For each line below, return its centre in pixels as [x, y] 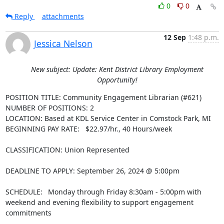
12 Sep [174, 37]
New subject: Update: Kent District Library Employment [117, 69]
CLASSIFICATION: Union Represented [67, 150]
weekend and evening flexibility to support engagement [99, 202]
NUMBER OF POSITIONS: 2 [49, 108]
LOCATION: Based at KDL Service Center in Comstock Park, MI [108, 118]
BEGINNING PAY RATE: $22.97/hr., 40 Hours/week [88, 129]
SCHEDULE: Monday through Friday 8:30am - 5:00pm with [103, 192]
